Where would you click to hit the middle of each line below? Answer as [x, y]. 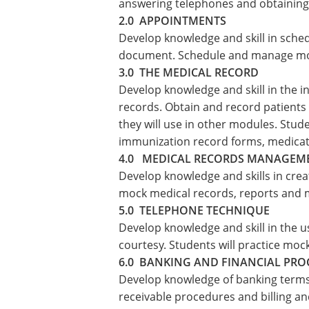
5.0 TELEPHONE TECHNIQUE [194, 210]
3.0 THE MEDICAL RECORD [189, 72]
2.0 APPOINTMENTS [172, 21]
